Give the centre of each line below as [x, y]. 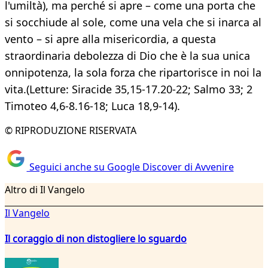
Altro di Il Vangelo [45, 189]
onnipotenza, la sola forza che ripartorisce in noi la [133, 73]
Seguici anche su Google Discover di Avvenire [130, 167]
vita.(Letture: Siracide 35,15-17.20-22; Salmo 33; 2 [129, 89]
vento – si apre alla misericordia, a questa [110, 39]
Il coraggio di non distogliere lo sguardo [96, 238]
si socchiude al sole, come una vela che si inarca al [133, 22]
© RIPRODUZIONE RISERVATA [71, 131]
